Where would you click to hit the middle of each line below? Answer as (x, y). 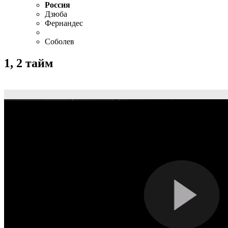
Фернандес (64, 23)
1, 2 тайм (28, 63)
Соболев (60, 41)
